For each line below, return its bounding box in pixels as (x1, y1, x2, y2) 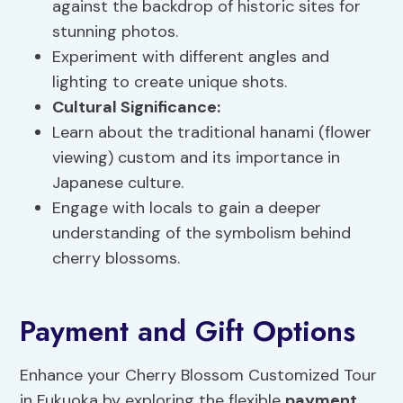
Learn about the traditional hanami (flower (52, 121, 372, 144)
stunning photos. (52, 21, 179, 43)
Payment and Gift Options (20, 310, 356, 353)
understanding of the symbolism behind (52, 222, 352, 245)
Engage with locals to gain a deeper (52, 197, 322, 219)
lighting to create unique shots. (52, 71, 288, 94)
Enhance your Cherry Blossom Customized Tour (20, 364, 378, 387)
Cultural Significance (52, 96, 218, 119)
